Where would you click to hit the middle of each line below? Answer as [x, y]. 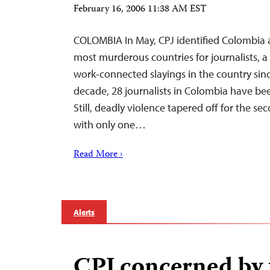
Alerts [84, 212]
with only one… [110, 124]
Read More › [98, 155]
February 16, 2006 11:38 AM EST [140, 10]
